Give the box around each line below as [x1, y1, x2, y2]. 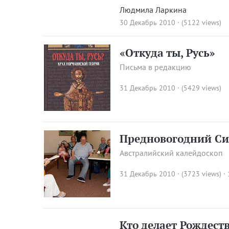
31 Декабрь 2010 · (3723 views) [120, 169, 222, 179]
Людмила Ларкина [120, 4, 187, 15]
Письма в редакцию [120, 61, 192, 72]
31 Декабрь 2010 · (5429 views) [120, 83, 222, 93]
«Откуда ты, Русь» [120, 45, 216, 60]
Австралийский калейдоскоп [120, 148, 223, 158]
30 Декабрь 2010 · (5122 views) [120, 17, 222, 27]
